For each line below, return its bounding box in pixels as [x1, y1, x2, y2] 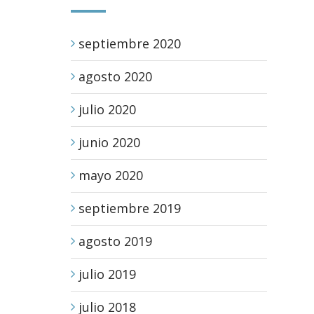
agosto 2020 [78, 68, 152, 85]
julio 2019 [78, 266, 136, 282]
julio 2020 [78, 101, 136, 118]
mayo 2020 [78, 167, 143, 184]
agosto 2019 [78, 233, 152, 250]
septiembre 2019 [78, 200, 181, 217]
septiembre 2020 [78, 35, 181, 52]
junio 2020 [78, 134, 140, 151]
